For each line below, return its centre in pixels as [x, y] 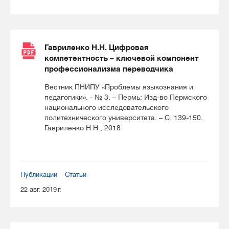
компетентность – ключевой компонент [122, 58]
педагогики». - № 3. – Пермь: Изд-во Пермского [126, 97]
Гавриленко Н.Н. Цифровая [97, 47]
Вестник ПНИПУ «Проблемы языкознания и [119, 87]
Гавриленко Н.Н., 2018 [83, 128]
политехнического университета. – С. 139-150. [124, 118]
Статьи [76, 174]
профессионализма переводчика [109, 69]
